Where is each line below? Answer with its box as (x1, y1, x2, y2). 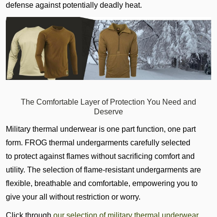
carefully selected (130, 139, 190, 147)
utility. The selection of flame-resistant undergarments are (6, 166, 201, 174)
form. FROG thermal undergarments (6, 139, 130, 147)
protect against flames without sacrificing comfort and (14, 152, 195, 161)
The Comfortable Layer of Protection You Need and (21, 98, 196, 107)
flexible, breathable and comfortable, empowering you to (6, 179, 198, 188)
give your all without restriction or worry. (6, 193, 140, 201)
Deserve (94, 108, 123, 116)
